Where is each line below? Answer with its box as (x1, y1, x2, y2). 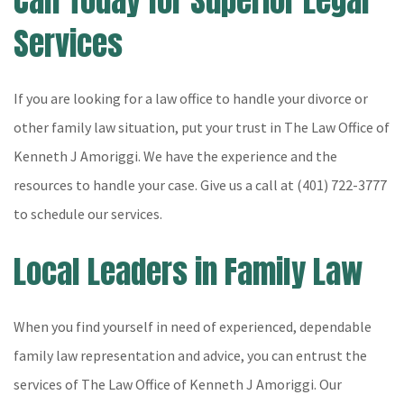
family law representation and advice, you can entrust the (14, 346, 367, 364)
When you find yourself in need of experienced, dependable (14, 317, 372, 335)
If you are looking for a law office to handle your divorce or (14, 89, 368, 107)
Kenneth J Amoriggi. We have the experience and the (14, 147, 337, 165)
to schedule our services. (14, 205, 162, 223)
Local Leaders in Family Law (14, 248, 363, 296)
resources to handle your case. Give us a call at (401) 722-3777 (14, 176, 387, 194)
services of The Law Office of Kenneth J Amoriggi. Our (14, 375, 342, 393)
